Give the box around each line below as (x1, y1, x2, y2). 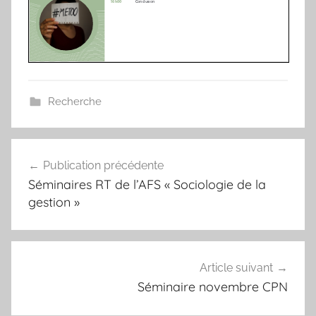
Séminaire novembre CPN (138, 279, 288, 296)
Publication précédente (43, 158, 164, 172)
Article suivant (200, 261, 273, 275)
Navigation (11, 140, 107, 162)
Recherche (47, 95, 102, 108)
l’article (11, 190, 75, 212)
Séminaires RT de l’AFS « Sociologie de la (28, 176, 266, 193)
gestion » (28, 193, 80, 210)
